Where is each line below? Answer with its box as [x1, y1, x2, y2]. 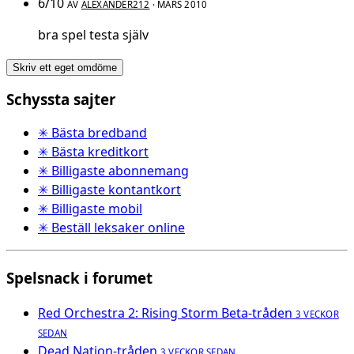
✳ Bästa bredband [38, 123, 147, 141]
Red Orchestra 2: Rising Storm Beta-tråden [38, 304, 292, 322]
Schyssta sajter [6, 89, 115, 110]
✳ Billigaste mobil [38, 199, 142, 217]
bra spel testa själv [38, 26, 149, 44]
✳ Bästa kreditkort [38, 142, 149, 160]
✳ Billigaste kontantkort [38, 180, 181, 198]
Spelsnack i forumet [6, 267, 153, 288]
